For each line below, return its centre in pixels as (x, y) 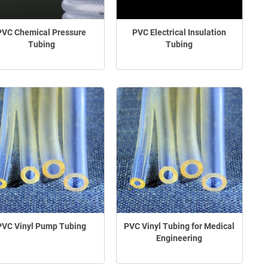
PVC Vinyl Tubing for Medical (179, 226)
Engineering (179, 238)
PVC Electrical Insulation (179, 33)
